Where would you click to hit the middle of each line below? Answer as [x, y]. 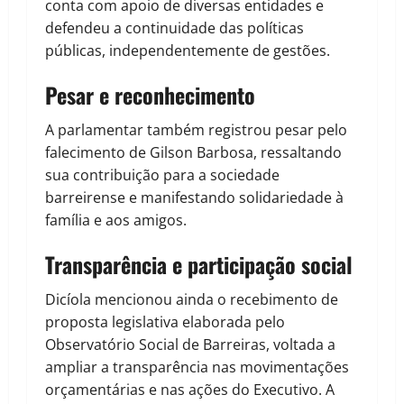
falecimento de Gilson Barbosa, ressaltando [193, 153]
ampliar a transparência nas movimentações [197, 367]
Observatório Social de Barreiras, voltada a [190, 345]
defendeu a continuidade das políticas [174, 28]
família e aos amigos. [116, 220]
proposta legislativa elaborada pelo [165, 322]
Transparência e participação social [199, 265]
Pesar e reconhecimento [150, 95]
